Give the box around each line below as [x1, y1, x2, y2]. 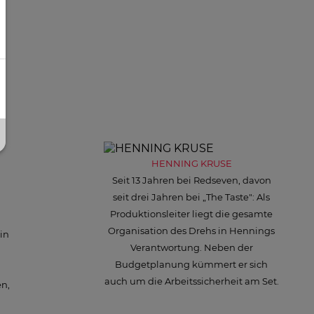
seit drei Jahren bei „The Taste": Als [113, 191, 270, 203]
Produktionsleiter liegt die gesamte [110, 207, 273, 219]
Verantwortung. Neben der [130, 241, 253, 253]
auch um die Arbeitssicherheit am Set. [104, 275, 279, 287]
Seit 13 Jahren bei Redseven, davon [111, 174, 271, 186]
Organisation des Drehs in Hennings [108, 224, 275, 236]
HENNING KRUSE [151, 157, 232, 169]
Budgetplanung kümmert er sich [115, 258, 268, 270]
